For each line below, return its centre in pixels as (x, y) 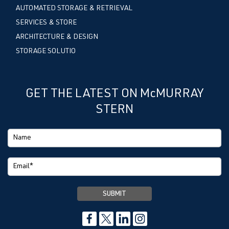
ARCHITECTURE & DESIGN (57, 37)
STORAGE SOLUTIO (46, 51)
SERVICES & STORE (46, 23)
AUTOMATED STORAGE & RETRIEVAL (74, 8)
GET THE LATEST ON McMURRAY (114, 94)
